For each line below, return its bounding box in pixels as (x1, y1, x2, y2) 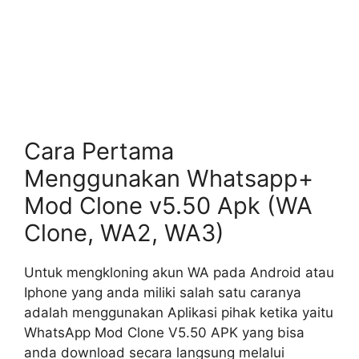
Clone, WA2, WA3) (24, 218, 224, 247)
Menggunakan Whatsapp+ (24, 163, 313, 192)
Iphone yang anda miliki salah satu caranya (24, 284, 301, 301)
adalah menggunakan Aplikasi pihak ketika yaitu (24, 304, 333, 321)
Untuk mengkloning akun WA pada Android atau (24, 264, 334, 280)
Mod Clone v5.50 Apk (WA (24, 191, 313, 220)
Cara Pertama (24, 136, 174, 165)
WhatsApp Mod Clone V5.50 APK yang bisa (24, 324, 305, 341)
